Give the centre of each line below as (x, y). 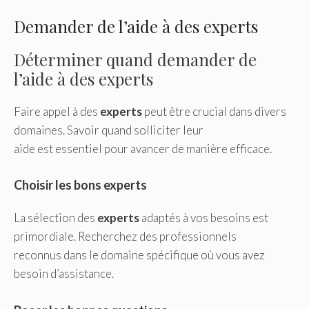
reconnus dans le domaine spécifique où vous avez (139, 255)
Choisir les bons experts (80, 185)
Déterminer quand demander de (135, 59)
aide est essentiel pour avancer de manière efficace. (143, 148)
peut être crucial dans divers (214, 111)
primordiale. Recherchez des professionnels (125, 237)
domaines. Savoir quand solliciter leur (109, 130)
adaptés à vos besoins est (204, 218)
